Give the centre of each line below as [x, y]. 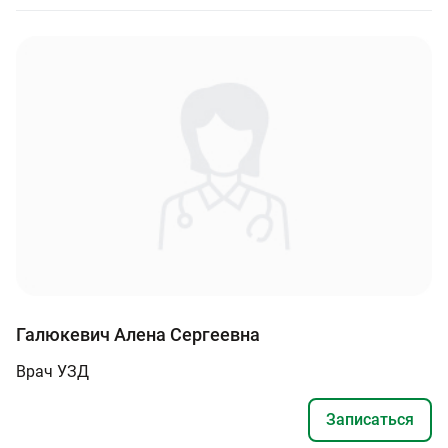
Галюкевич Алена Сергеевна [138, 334]
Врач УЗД [52, 371]
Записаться [370, 419]
